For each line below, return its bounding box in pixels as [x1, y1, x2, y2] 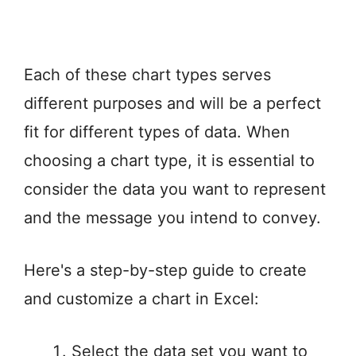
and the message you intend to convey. [24, 208, 321, 228]
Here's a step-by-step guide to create [24, 261, 307, 281]
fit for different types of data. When [24, 122, 290, 142]
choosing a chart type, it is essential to [24, 151, 315, 171]
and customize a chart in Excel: [24, 289, 259, 309]
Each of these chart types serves [24, 65, 271, 85]
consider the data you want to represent [24, 180, 326, 199]
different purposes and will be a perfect [24, 94, 321, 114]
